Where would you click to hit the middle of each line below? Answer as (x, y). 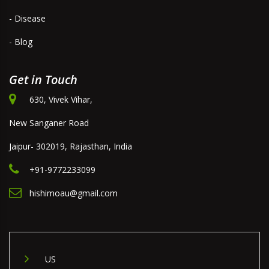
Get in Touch (43, 80)
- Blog (21, 42)
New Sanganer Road (49, 123)
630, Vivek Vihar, (61, 100)
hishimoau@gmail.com (74, 193)
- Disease (27, 19)
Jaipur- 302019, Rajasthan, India (71, 147)
